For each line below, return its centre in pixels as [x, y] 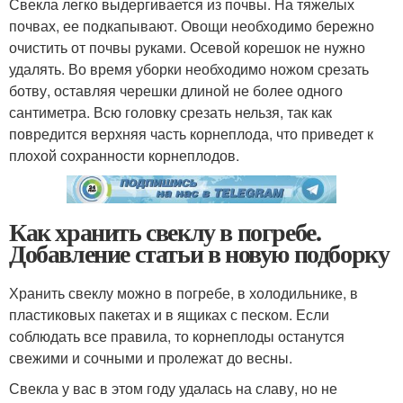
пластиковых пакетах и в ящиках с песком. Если [169, 314]
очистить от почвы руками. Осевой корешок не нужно [187, 47]
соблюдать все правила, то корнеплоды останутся [177, 336]
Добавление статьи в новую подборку [199, 253]
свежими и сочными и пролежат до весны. [151, 357]
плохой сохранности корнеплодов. [124, 155]
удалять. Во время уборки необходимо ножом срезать [189, 68]
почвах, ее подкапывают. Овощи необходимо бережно [192, 25]
